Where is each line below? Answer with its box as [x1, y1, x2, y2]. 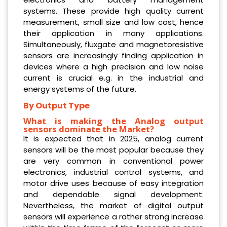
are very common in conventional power [23, 155, 204, 166]
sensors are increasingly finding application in [23, 50, 204, 61]
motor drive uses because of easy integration [23, 177, 204, 188]
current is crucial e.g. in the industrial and [23, 72, 204, 83]
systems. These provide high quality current [23, 5, 204, 16]
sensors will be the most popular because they [23, 144, 204, 155]
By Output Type [23, 99, 93, 111]
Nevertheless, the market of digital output [23, 200, 204, 211]
